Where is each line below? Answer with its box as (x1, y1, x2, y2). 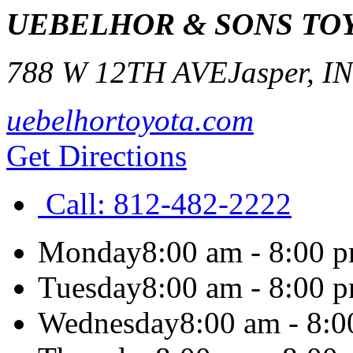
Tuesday (38, 270, 142, 304)
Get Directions (6, 139, 187, 173)
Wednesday (38, 306, 180, 340)
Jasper (228, 55, 307, 89)
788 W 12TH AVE (6, 55, 228, 89)
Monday (38, 235, 142, 269)
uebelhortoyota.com (6, 103, 254, 137)
